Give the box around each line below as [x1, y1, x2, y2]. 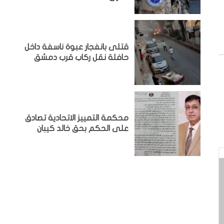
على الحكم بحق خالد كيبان [37, 124, 129, 132]
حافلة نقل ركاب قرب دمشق [34, 53, 129, 61]
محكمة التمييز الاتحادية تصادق [25, 114, 129, 122]
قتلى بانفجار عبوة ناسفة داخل [24, 43, 129, 51]
